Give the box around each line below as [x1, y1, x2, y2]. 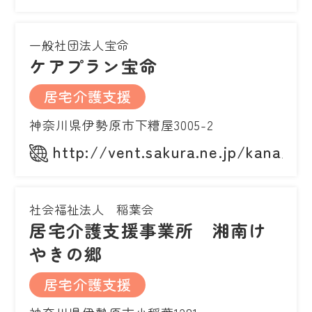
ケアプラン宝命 [29, 53, 158, 78]
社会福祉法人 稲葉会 [29, 201, 155, 219]
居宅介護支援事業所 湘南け [29, 217, 267, 243]
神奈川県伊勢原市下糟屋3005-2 [29, 116, 214, 134]
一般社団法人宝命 [29, 36, 130, 54]
